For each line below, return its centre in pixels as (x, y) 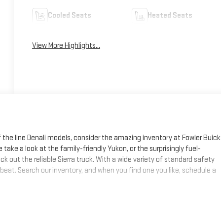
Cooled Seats (70, 15)
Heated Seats (170, 15)
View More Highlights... (66, 45)
